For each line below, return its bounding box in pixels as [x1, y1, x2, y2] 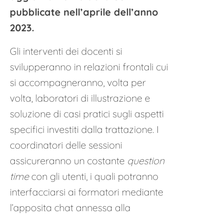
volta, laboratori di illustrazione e [10, 92, 150, 104]
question [127, 154, 164, 167]
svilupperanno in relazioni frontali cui [10, 61, 168, 73]
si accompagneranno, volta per [10, 76, 146, 88]
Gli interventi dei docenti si [10, 45, 122, 57]
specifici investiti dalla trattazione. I [10, 123, 159, 135]
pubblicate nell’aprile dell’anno [10, 6, 158, 18]
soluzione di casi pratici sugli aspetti [10, 108, 164, 120]
